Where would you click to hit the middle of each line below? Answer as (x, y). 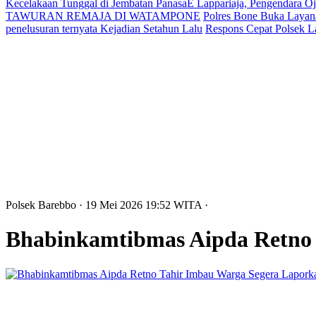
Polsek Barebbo (42, 205)
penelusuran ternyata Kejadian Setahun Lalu (104, 29)
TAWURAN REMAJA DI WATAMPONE (103, 16)
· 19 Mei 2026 (112, 205)
